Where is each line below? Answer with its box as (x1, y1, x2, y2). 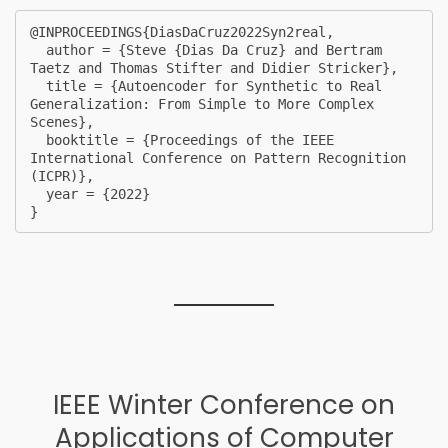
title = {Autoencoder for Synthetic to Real (30, 77, 46, 94)
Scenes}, (30, 113, 94, 130)
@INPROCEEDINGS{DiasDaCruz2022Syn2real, (30, 23, 334, 40)
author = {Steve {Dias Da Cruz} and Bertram (30, 41, 46, 58)
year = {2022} (30, 185, 46, 202)
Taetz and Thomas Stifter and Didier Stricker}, (30, 59, 398, 76)
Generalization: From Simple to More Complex (30, 95, 374, 112)
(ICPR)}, (30, 167, 94, 184)
